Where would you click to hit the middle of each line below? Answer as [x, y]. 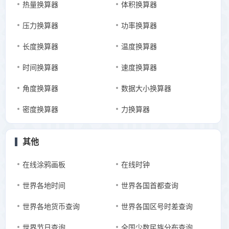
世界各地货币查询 [51, 207]
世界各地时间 [44, 186]
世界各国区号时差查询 [157, 207]
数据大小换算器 [146, 88]
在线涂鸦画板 [44, 165]
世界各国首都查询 [150, 186]
